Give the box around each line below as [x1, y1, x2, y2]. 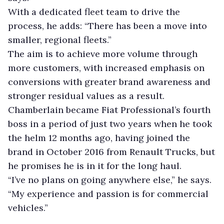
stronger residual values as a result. [8, 89, 164, 101]
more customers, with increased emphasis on [8, 61, 204, 73]
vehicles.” [8, 201, 48, 213]
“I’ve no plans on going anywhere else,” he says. [8, 173, 211, 185]
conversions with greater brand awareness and [8, 75, 210, 87]
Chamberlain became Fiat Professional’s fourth [8, 103, 210, 115]
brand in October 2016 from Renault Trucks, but [8, 145, 215, 157]
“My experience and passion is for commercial [8, 187, 208, 199]
